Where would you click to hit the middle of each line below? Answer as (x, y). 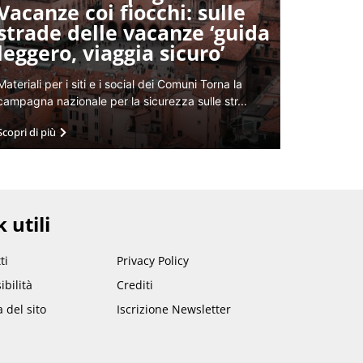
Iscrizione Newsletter (173, 309)
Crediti (135, 285)
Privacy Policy (152, 261)
